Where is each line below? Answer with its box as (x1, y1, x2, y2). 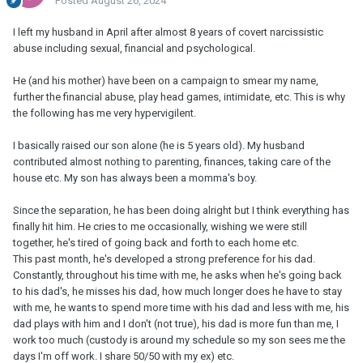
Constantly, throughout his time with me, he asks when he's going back (13, 269, 342, 282)
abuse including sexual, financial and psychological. (13, 42, 255, 55)
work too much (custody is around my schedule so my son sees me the (13, 334, 345, 347)
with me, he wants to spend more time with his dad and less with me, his (13, 301, 349, 314)
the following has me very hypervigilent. (13, 107, 196, 120)
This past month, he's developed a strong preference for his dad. (13, 253, 315, 266)
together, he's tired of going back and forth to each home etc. (13, 237, 299, 250)
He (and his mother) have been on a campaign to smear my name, (13, 75, 318, 88)
